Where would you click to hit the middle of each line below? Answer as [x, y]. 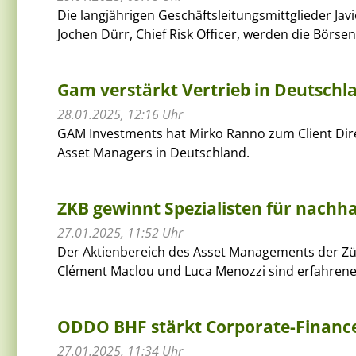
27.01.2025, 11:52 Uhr [120, 232]
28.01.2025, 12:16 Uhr [120, 114]
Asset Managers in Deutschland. [153, 152]
